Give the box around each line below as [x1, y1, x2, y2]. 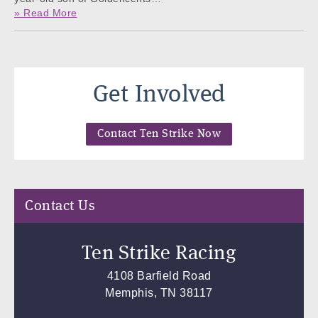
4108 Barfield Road [106, 269, 212, 282]
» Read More [14, 6, 77, 18]
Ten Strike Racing [81, 243, 237, 264]
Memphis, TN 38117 [105, 286, 213, 299]
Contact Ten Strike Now [97, 128, 221, 140]
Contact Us [25, 199, 95, 214]
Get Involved [92, 82, 226, 107]
